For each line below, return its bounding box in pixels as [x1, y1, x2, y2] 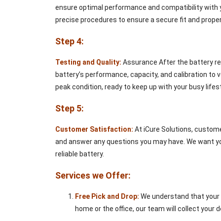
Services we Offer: [55, 170, 131, 181]
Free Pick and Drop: [75, 192, 139, 201]
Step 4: [55, 36, 84, 47]
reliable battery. [55, 150, 104, 158]
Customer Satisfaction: [55, 125, 133, 134]
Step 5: [55, 103, 84, 114]
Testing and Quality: [55, 58, 121, 67]
